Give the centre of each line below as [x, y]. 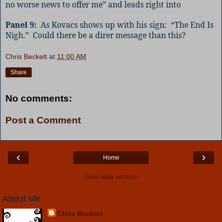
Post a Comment [43, 120]
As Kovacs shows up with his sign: [104, 25]
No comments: [39, 99]
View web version [111, 177]
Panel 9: [21, 25]
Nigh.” [17, 35]
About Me [22, 199]
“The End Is [192, 25]
